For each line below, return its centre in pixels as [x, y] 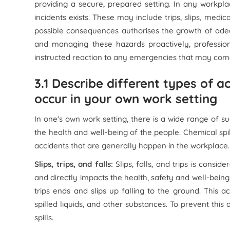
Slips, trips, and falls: [75, 164]
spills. [44, 217]
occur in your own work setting [126, 99]
